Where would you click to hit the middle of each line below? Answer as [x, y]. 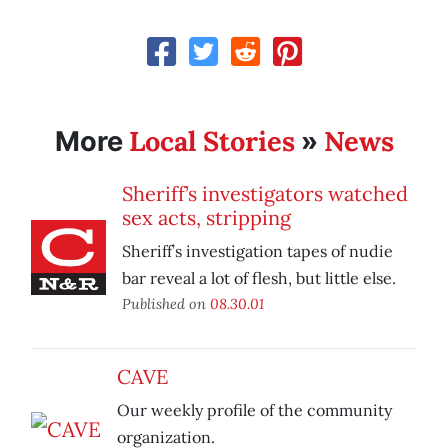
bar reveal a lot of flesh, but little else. [259, 278]
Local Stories [211, 141]
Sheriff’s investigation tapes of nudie [257, 251]
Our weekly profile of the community [254, 410]
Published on [166, 304]
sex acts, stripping [206, 218]
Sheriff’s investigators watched [265, 194]
